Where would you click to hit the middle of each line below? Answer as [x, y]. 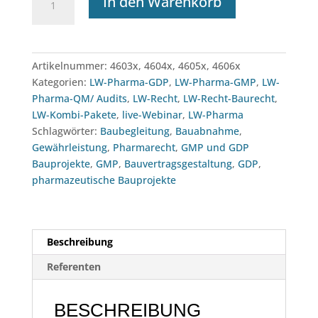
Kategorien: [60, 82]
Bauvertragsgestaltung [178, 164]
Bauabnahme [207, 131]
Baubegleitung [135, 131]
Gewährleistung [69, 148]
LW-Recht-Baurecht [229, 99]
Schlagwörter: [66, 131]
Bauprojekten [63, 59]
